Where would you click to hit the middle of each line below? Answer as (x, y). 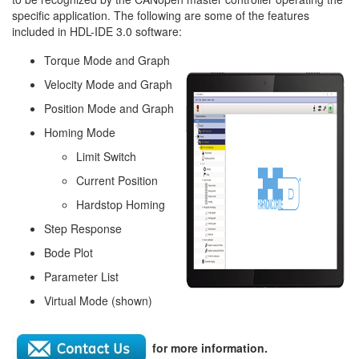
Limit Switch (106, 156)
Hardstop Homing (121, 204)
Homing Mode (80, 132)
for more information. (210, 347)
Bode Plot (69, 252)
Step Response (83, 228)
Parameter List (81, 276)
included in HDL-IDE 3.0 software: (97, 31)
